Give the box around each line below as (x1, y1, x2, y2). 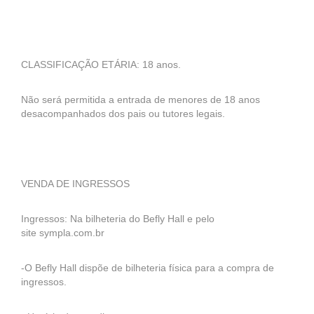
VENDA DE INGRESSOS (21, 178, 130, 189)
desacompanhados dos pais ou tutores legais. (21, 108, 225, 119)
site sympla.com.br (21, 227, 104, 238)
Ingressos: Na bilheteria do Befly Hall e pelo (21, 213, 214, 224)
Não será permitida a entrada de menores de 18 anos (21, 94, 260, 105)
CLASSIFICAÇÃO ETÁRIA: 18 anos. (21, 59, 181, 70)
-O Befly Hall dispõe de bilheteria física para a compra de (21, 262, 274, 273)
